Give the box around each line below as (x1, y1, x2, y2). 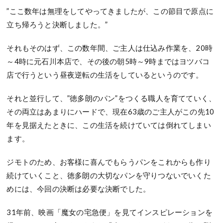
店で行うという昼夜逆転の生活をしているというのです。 (6, 70, 204, 80)
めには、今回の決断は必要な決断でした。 (6, 184, 151, 194)
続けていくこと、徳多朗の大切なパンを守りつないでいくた (6, 171, 211, 180)
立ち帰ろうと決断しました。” (6, 20, 108, 29)
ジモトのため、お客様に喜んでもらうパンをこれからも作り (6, 157, 211, 167)
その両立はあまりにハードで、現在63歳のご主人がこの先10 (6, 107, 215, 116)
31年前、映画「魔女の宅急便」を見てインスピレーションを (6, 208, 213, 217)
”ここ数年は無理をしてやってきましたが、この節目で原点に (6, 6, 214, 16)
